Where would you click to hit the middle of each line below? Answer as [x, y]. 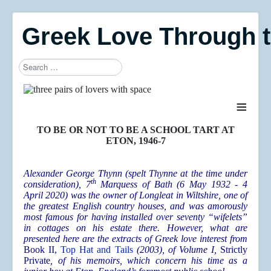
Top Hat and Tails [97, 250]
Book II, [41, 250]
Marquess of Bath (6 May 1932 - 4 [172, 184]
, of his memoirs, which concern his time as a [149, 261]
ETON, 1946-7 [135, 141]
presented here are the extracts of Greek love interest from [135, 239]
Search [31, 63]
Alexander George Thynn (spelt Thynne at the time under [135, 174]
